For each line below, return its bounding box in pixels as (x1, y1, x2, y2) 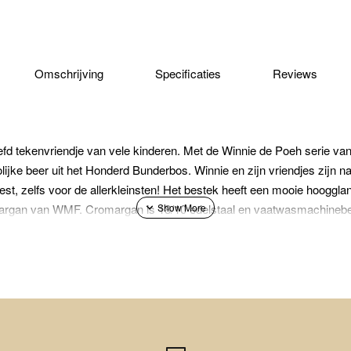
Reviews (272, 65, 317, 81)
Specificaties (154, 65, 221, 81)
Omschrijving (34, 65, 103, 81)
